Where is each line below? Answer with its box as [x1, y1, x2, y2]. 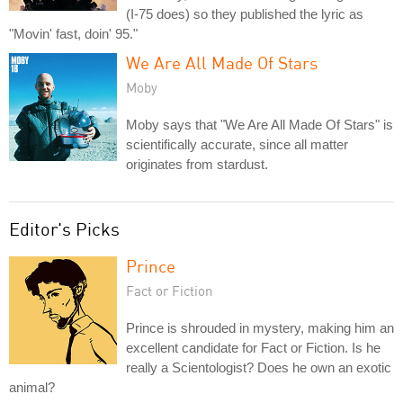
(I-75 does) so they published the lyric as [126, 5, 363, 22]
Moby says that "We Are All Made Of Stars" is [126, 116, 393, 132]
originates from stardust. [126, 156, 268, 172]
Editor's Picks [9, 217, 120, 240]
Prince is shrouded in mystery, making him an [126, 319, 394, 336]
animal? [9, 379, 55, 395]
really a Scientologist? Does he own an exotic [126, 359, 391, 375]
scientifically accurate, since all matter [126, 136, 348, 152]
